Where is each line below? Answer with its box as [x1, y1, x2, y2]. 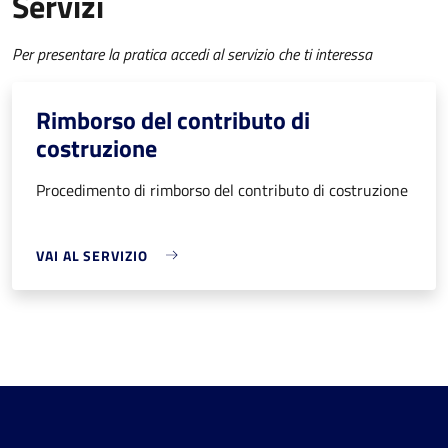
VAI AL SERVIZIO [36, 244, 148, 266]
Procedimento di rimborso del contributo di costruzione [36, 177, 408, 202]
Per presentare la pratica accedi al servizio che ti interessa [12, 41, 372, 66]
